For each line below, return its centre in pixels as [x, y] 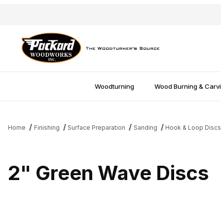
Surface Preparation [97, 128]
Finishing [47, 128]
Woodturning [115, 86]
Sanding [145, 128]
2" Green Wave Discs [108, 173]
